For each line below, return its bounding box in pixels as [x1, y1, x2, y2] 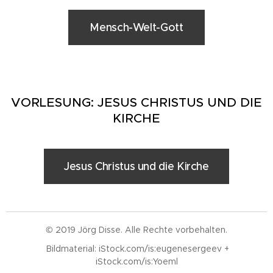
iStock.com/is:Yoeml [95, 256, 178, 267]
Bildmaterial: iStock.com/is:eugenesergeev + [44, 243, 229, 254]
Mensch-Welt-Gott [90, 21, 183, 34]
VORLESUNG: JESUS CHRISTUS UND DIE [11, 94, 262, 110]
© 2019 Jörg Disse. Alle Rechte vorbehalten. [46, 224, 227, 235]
